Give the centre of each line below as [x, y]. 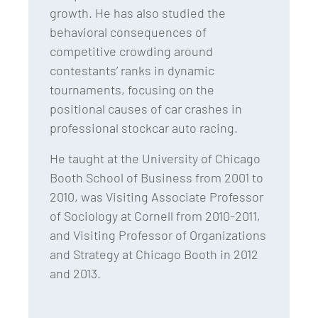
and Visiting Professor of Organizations [158, 235]
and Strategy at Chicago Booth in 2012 [154, 254]
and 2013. [77, 274]
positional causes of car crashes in [146, 109]
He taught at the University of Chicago [155, 159]
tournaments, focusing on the [132, 90]
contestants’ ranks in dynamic [132, 71]
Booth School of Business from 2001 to [157, 178]
